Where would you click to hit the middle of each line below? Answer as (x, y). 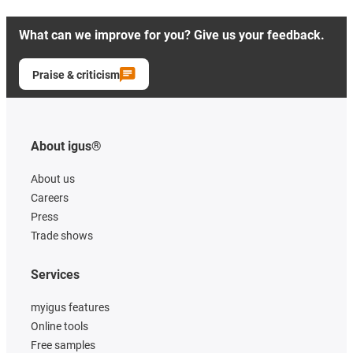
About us (53, 178)
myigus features (70, 307)
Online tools (59, 326)
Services (55, 274)
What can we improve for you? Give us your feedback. (172, 35)
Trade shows (62, 235)
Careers (50, 197)
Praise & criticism (76, 74)
